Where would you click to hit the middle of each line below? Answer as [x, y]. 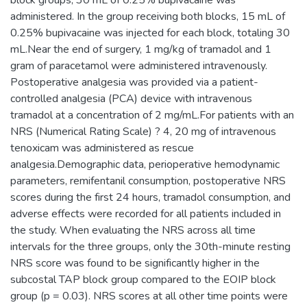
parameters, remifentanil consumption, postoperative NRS [148, 181]
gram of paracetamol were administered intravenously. [139, 65]
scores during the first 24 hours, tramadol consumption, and [150, 197]
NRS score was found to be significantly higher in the [135, 263]
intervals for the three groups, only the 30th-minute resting [150, 246]
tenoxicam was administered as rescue [102, 148]
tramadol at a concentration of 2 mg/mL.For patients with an [152, 115]
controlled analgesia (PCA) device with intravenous [131, 98]
